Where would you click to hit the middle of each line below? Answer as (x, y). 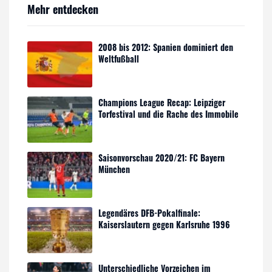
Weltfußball (119, 58)
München (114, 169)
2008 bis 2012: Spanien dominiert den (166, 47)
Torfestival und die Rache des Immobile (169, 114)
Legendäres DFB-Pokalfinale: (150, 212)
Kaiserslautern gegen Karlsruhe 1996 (165, 224)
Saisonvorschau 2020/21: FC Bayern (162, 157)
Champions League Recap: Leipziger (162, 102)
